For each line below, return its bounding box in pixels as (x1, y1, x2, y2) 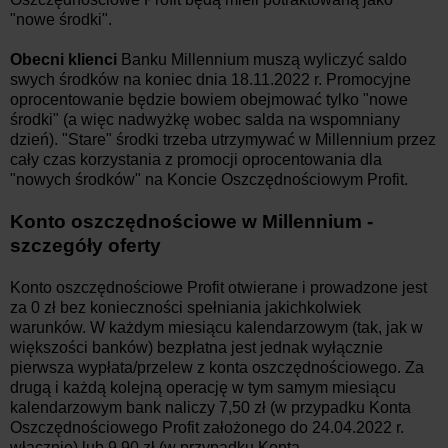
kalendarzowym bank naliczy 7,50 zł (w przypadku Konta (10, 398, 411, 416)
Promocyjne (322, 70, 411, 88)
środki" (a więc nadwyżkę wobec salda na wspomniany (10, 110, 400, 128)
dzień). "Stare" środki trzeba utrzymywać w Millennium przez (10, 130, 436, 148)
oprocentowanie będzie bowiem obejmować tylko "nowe (10, 90, 408, 108)
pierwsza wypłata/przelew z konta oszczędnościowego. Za (10, 358, 424, 376)
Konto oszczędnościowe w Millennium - (10, 210, 373, 232)
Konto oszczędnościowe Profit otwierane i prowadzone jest (10, 278, 427, 296)
